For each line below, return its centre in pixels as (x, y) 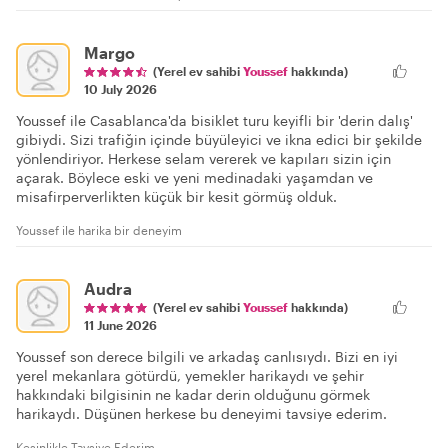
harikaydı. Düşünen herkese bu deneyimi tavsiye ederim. (201, 414)
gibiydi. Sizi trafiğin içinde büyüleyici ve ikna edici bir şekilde (219, 140)
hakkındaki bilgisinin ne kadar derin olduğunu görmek (193, 395)
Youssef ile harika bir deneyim (99, 230)
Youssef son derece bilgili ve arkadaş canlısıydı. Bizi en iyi (207, 357)
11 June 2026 (120, 325)
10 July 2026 (120, 89)
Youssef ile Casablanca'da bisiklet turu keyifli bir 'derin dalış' (214, 121)
